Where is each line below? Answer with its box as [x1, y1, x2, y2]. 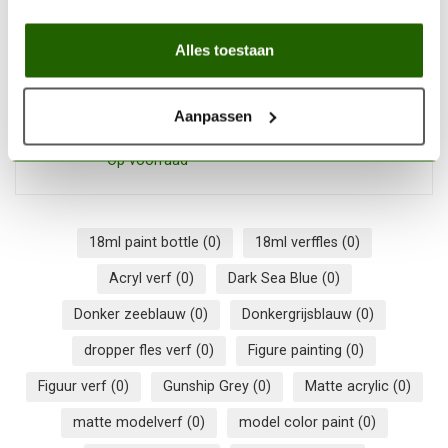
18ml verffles [254, 233, 342, 251]
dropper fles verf [84, 341, 196, 359]
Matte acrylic [304, 377, 393, 395]
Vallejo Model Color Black [107, 87, 286, 107]
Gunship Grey [162, 377, 253, 395]
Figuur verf [37, 377, 111, 395]
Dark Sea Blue [227, 269, 322, 287]
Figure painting [248, 341, 346, 359]
